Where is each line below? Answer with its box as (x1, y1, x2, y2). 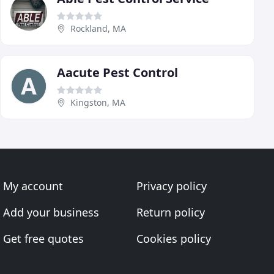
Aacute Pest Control (57, 64, 178, 81)
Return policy (136, 205, 205, 220)
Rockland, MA (70, 22, 126, 34)
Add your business (3, 205, 100, 220)
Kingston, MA (70, 96, 125, 108)
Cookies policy (136, 231, 211, 246)
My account (3, 179, 64, 193)
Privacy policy (136, 179, 207, 193)
